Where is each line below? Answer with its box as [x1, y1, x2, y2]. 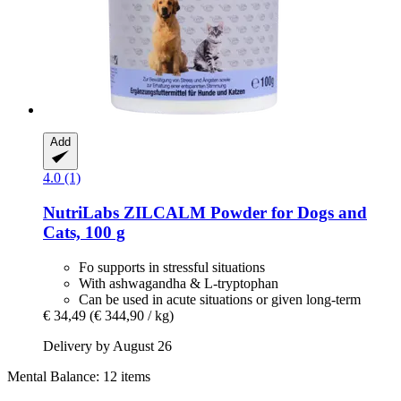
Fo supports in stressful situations [79, 259, 265, 275]
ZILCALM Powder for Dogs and [119, 203, 367, 223]
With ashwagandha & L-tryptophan [79, 275, 278, 291]
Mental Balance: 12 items [7, 368, 150, 384]
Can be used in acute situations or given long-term [79, 291, 361, 307]
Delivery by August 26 [43, 337, 172, 354]
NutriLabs [43, 203, 119, 223]
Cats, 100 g [43, 223, 125, 243]
